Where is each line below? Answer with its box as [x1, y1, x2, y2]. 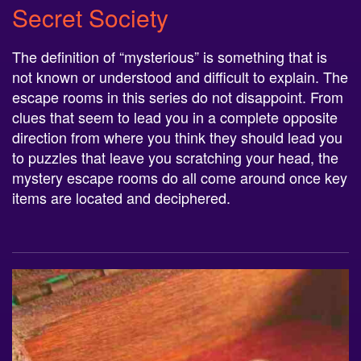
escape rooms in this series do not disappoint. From [12, 85, 343, 107]
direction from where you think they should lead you [12, 126, 342, 147]
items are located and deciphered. [12, 186, 230, 208]
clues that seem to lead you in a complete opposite [12, 106, 338, 127]
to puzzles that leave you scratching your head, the [12, 146, 338, 168]
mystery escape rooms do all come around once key [12, 166, 347, 188]
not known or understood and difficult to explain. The [12, 65, 348, 87]
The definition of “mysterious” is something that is [12, 45, 327, 67]
